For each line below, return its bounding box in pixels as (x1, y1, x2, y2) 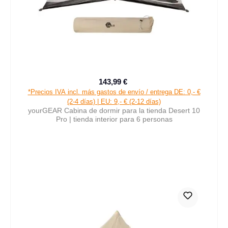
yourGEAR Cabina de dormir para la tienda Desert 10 (28, 106, 200, 115)
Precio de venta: (113, 82, 166, 91)
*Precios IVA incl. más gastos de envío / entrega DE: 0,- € (27, 88, 201, 96)
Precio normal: (129, 83, 176, 91)
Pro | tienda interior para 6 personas (55, 115, 173, 123)
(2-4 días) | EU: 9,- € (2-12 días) (67, 97, 161, 105)
